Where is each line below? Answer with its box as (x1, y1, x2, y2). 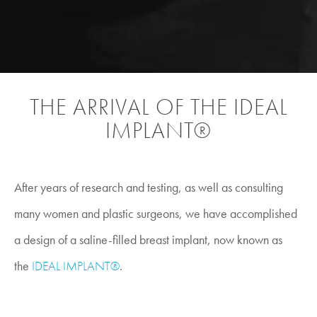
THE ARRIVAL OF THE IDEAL (29, 92, 288, 122)
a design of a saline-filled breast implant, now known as (14, 231, 282, 248)
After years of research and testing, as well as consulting (14, 178, 283, 195)
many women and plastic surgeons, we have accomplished (14, 204, 297, 221)
